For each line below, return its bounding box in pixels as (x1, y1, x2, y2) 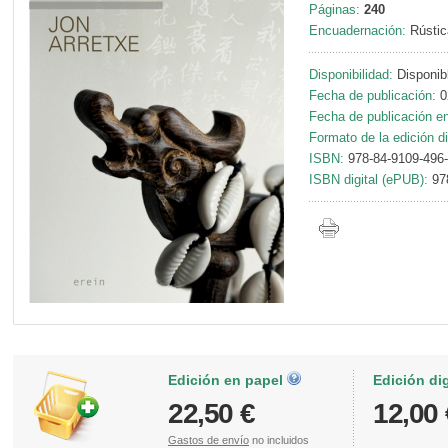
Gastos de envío (168, 433, 249, 446)
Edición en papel (168, 371, 287, 388)
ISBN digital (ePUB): (309, 172, 432, 188)
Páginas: (309, 2, 360, 18)
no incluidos (249, 433, 309, 446)
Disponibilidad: (309, 67, 397, 83)
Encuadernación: (309, 23, 406, 39)
